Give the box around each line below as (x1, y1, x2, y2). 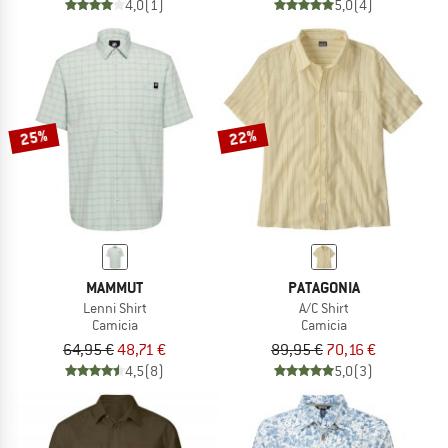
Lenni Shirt (82, 299, 147, 318)
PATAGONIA (287, 277, 360, 299)
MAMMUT (86, 277, 143, 299)
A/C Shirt (298, 299, 349, 318)
